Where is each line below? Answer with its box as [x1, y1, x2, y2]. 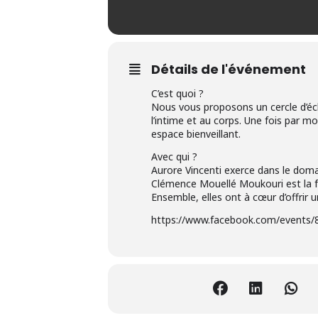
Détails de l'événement [151, 60, 306, 79]
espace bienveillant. [151, 127, 241, 141]
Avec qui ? [151, 150, 197, 164]
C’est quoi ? [151, 87, 204, 101]
